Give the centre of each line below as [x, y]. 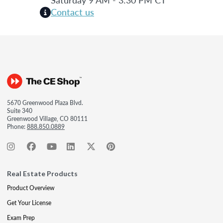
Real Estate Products [42, 173]
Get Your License [29, 203]
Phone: [17, 126]
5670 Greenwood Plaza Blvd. [45, 103]
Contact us [72, 11]
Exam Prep [21, 218]
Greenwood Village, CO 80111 [47, 118]
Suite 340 [20, 111]
